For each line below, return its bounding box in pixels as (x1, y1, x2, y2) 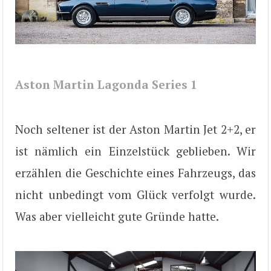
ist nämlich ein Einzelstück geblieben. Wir (15, 143, 256, 159)
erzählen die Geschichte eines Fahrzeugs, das (15, 165, 256, 181)
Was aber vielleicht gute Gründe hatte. (15, 209, 219, 224)
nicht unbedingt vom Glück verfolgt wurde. (15, 187, 256, 203)
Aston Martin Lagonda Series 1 (15, 76, 197, 92)
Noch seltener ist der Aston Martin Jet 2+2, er (15, 122, 256, 137)
